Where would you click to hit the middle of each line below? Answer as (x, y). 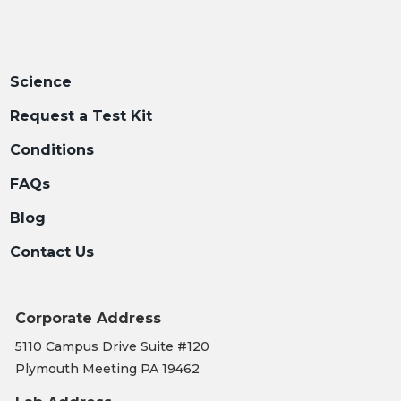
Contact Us (51, 252)
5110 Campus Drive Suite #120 (112, 346)
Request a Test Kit (81, 115)
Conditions (51, 149)
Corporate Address (88, 318)
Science (40, 81)
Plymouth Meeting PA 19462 (107, 368)
